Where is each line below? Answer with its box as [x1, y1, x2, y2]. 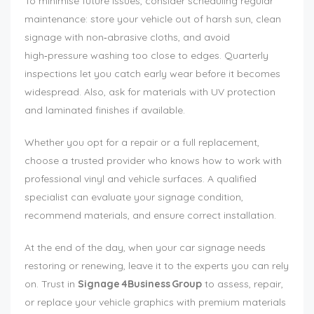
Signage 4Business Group [78, 278, 202, 291]
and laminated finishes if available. [25, 104, 185, 117]
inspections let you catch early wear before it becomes [25, 67, 280, 81]
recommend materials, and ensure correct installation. [25, 209, 276, 222]
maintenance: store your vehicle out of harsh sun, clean [25, 13, 281, 26]
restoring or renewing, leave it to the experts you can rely [25, 259, 289, 273]
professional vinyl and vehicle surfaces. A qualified [25, 172, 257, 186]
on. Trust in [25, 278, 78, 291]
